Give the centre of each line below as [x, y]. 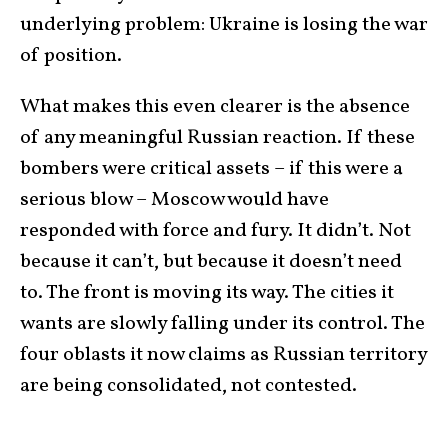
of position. [71, 56]
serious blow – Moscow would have [174, 200]
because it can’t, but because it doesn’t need [211, 262]
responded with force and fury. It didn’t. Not [215, 231]
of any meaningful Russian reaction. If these [217, 138]
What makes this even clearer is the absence [215, 107]
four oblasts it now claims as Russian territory [223, 355]
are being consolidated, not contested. [188, 386]
